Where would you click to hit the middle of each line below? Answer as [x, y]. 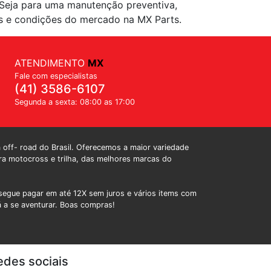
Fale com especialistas [56, 76]
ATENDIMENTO [51, 63]
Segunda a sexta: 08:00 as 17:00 [74, 102]
